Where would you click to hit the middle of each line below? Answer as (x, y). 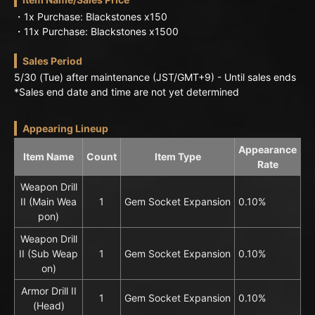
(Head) (49, 305)
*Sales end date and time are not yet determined (127, 92)
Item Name (49, 156)
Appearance (268, 149)
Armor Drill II (49, 290)
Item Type (178, 156)
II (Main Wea (49, 201)
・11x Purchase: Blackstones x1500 (96, 31)
